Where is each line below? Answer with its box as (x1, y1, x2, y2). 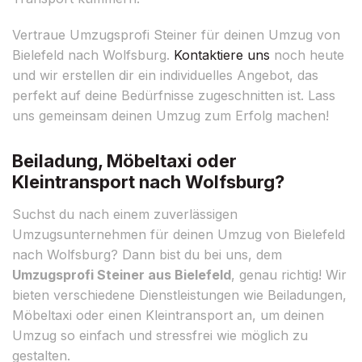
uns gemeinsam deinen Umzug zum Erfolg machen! (12, 107, 329, 124)
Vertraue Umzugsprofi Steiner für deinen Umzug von (12, 26, 340, 43)
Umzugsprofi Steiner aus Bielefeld (12, 266, 231, 283)
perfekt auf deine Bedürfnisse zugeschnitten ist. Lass (12, 86, 335, 103)
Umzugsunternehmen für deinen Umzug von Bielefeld (12, 225, 345, 242)
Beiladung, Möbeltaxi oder (12, 149, 237, 171)
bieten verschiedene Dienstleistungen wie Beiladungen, (12, 286, 347, 303)
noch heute (270, 46, 344, 63)
